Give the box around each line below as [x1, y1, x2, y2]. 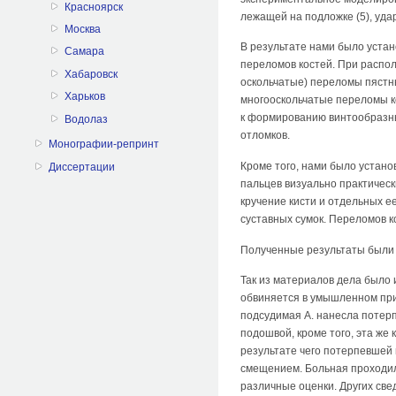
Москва [65, 23, 102, 36]
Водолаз [65, 112, 109, 126]
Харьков [65, 90, 106, 103]
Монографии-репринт [49, 138, 160, 151]
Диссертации [49, 160, 116, 173]
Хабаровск [65, 67, 118, 80]
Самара [65, 45, 105, 58]
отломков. [240, 129, 290, 142]
